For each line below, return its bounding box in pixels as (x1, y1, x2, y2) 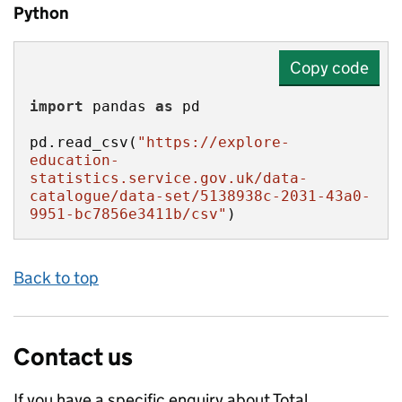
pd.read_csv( (30, 134, 137, 151)
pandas (83, 98, 155, 115)
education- (30, 152, 119, 169)
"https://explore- (137, 134, 290, 151)
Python (13, 3, 69, 23)
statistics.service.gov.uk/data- (30, 170, 308, 187)
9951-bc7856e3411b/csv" (30, 205, 227, 223)
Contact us (13, 342, 133, 371)
